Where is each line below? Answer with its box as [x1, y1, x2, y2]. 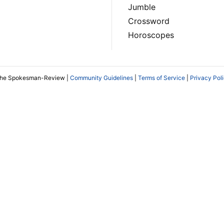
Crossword [128, 16, 169, 26]
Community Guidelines [70, 74, 133, 82]
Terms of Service [138, 74, 185, 82]
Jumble [128, 2, 155, 12]
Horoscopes [128, 30, 174, 40]
